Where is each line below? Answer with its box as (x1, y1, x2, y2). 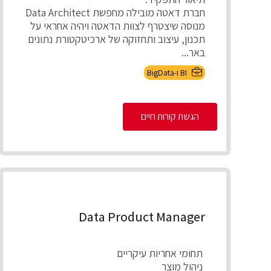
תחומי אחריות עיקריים (117, 246, 205, 260)
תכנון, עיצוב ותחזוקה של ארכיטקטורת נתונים (28, 31, 205, 46)
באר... (181, 45, 205, 59)
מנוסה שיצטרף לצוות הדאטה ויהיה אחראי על (30, 18, 205, 33)
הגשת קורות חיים (141, 109, 199, 123)
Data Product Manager (79, 207, 205, 225)
